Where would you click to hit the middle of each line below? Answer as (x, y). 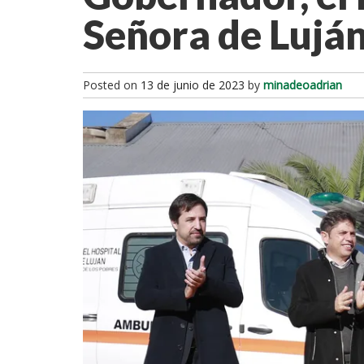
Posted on (112, 84)
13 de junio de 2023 (193, 84)
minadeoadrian (303, 84)
